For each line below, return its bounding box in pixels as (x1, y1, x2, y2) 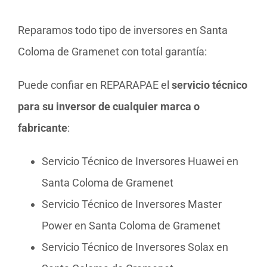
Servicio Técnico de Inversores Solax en (42, 240, 228, 253)
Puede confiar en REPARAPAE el (18, 78, 172, 91)
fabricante (18, 121, 67, 134)
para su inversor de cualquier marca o (18, 100, 200, 113)
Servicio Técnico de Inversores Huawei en (42, 154, 238, 167)
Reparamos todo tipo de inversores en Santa (18, 23, 228, 36)
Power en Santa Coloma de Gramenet (42, 219, 221, 232)
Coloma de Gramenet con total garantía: (18, 45, 207, 58)
